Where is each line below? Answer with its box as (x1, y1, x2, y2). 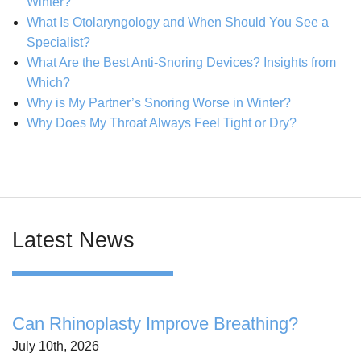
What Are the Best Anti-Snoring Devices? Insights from (26, 56, 336, 70)
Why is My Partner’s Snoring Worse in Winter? (26, 96, 291, 110)
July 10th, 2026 (12, 339, 99, 354)
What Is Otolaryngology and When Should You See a (26, 15, 329, 30)
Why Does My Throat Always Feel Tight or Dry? (26, 116, 297, 131)
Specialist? (26, 35, 90, 50)
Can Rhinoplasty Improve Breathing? (12, 313, 298, 334)
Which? (26, 76, 70, 90)
